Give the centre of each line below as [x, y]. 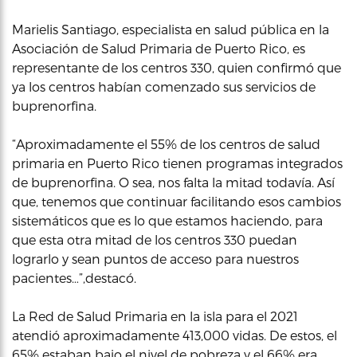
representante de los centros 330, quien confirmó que [177, 67]
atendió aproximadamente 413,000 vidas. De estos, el [175, 335]
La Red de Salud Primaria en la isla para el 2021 [155, 316]
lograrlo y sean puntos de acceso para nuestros [155, 259]
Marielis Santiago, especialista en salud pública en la [171, 29]
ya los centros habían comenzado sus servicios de [164, 86]
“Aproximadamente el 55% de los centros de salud [166, 144]
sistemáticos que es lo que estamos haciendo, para [167, 220]
